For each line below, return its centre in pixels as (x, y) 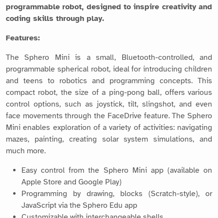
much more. (26, 151)
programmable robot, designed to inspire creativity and (109, 7)
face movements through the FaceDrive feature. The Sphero (109, 116)
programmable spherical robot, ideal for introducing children (109, 69)
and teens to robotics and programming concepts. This (109, 81)
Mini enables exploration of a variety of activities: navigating (109, 127)
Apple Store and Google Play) (72, 182)
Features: (23, 38)
